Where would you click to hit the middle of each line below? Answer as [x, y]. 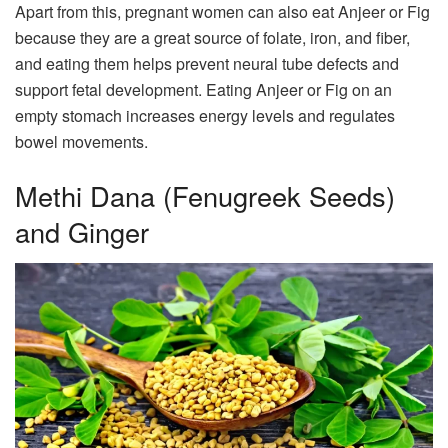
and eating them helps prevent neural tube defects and [207, 63]
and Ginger [82, 231]
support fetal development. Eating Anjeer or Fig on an [203, 89]
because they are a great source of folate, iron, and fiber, [212, 37]
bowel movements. [81, 141]
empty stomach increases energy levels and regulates [205, 115]
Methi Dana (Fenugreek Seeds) [205, 195]
